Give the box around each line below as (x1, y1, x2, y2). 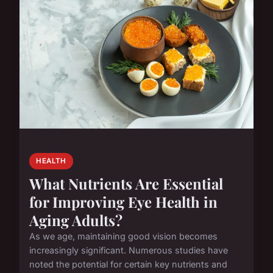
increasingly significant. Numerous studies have (29, 244, 228, 255)
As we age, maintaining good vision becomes (29, 230, 218, 241)
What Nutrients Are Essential (29, 173, 223, 193)
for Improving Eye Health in (29, 191, 218, 211)
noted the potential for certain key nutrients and (29, 258, 227, 269)
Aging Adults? (29, 210, 122, 230)
